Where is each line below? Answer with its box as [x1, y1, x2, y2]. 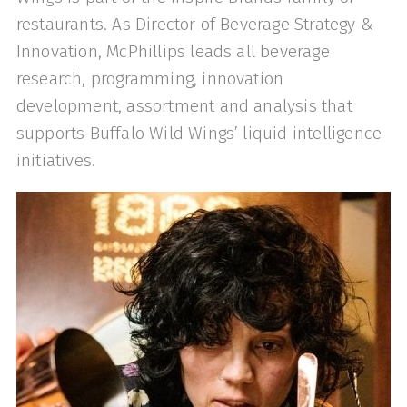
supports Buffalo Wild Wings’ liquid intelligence [15, 123, 382, 144]
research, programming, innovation [15, 68, 284, 90]
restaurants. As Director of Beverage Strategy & [15, 14, 373, 35]
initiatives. [15, 150, 96, 172]
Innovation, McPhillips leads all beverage [15, 41, 330, 63]
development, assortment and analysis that [15, 95, 352, 117]
